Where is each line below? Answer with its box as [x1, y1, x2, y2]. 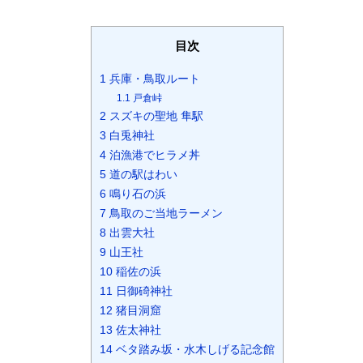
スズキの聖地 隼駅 [106, 109, 203, 122]
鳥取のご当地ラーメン [106, 207, 223, 220]
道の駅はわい [106, 168, 177, 181]
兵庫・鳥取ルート [106, 72, 200, 85]
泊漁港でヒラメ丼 [106, 148, 200, 161]
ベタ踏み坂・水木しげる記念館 [113, 343, 275, 356]
